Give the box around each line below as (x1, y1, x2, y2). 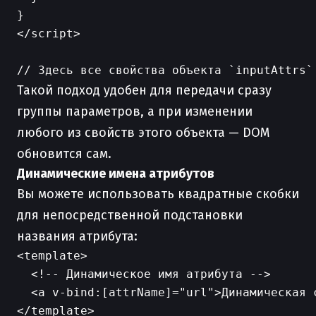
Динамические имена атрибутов (17, 166, 214, 181)
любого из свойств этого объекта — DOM (17, 125, 269, 140)
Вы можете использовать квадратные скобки (17, 186, 299, 202)
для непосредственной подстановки (17, 207, 243, 223)
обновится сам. (17, 146, 111, 162)
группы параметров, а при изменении (17, 104, 253, 119)
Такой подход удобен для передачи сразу (17, 83, 272, 98)
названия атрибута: (17, 229, 138, 244)
